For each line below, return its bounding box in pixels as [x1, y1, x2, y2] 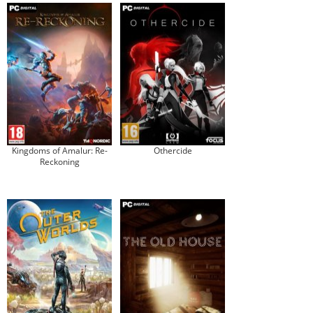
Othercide [153, 145, 192, 156]
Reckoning [39, 156, 80, 168]
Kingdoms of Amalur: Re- [11, 145, 108, 156]
